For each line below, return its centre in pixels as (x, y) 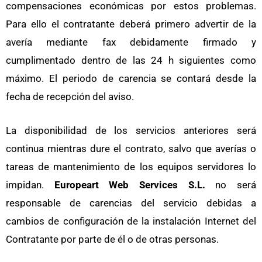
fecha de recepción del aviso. (70, 96)
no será (231, 185)
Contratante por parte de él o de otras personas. (112, 239)
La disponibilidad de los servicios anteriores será (131, 130)
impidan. (25, 185)
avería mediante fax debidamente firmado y (131, 42)
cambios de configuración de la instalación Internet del (131, 221)
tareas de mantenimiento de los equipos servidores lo (131, 166)
